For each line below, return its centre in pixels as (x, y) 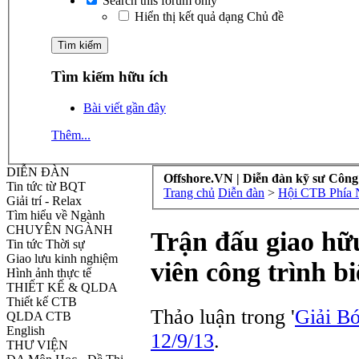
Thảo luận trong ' (223, 317)
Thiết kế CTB (42, 302)
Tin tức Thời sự (46, 244)
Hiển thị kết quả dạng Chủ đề (208, 16)
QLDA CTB (39, 317)
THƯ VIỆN (37, 345)
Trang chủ (189, 192)
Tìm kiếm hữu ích (110, 77)
